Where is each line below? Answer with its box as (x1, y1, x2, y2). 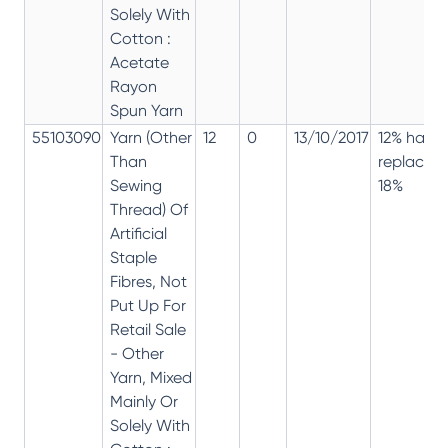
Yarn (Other (110, 127, 192, 147)
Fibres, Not (110, 271, 187, 291)
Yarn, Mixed (110, 367, 192, 387)
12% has (378, 127, 432, 147)
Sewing (110, 175, 162, 195)
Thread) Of (110, 199, 188, 219)
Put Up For (110, 295, 186, 315)
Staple (110, 247, 157, 267)
